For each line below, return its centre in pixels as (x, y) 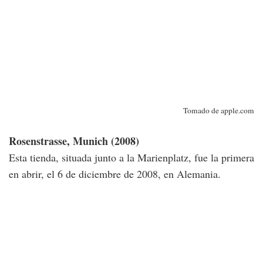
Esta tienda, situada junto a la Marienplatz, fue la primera (131, 158)
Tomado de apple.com (219, 111)
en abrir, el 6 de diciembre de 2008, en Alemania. (115, 174)
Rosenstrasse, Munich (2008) (74, 141)
